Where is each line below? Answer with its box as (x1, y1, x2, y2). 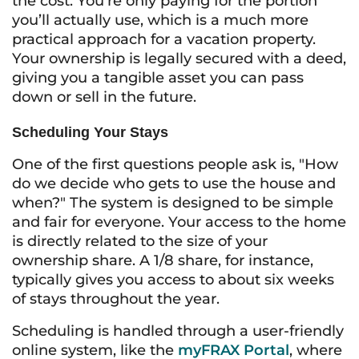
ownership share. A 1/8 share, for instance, (12, 252, 313, 269)
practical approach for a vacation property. (12, 30, 316, 48)
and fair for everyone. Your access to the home (12, 213, 346, 231)
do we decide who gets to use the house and (12, 175, 336, 192)
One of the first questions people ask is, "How (12, 155, 338, 173)
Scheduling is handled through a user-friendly (12, 322, 344, 340)
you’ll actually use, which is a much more (12, 11, 309, 29)
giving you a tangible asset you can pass (12, 69, 304, 87)
